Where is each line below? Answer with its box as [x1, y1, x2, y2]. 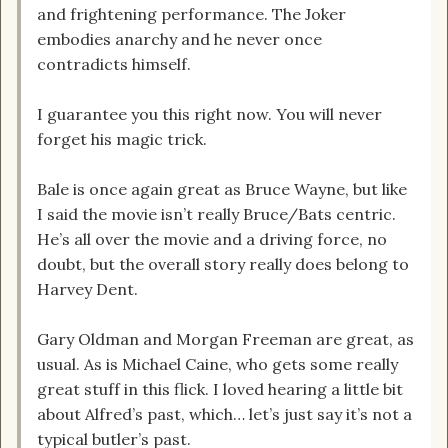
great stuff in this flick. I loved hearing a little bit [37, 379, 403, 400]
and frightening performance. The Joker [37, 4, 346, 25]
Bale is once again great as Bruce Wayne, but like [37, 179, 407, 200]
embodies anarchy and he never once [37, 29, 322, 50]
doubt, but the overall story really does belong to [37, 254, 409, 275]
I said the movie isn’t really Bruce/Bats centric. [37, 204, 396, 225]
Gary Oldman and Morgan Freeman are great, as [37, 329, 414, 350]
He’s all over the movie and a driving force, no [37, 229, 387, 250]
